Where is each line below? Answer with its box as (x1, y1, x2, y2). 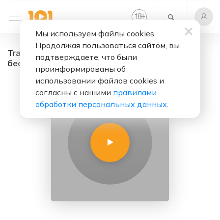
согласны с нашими (35, 87, 113, 97)
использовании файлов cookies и (35, 76, 164, 85)
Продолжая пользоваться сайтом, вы (35, 40, 180, 50)
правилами (113, 87, 157, 97)
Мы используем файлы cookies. (35, 28, 156, 38)
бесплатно (7, 60, 53, 68)
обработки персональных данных (35, 99, 167, 109)
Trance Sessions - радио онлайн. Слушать (7, 50, 186, 58)
